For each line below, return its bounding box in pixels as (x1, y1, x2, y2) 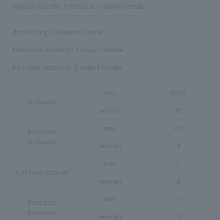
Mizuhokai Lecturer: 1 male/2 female (13, 45, 124, 54)
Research (27, 198, 56, 206)
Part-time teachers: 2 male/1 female (13, 63, 122, 71)
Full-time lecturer (15, 168, 68, 176)
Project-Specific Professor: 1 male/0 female (13, 2, 145, 10)
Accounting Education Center (13, 27, 104, 36)
